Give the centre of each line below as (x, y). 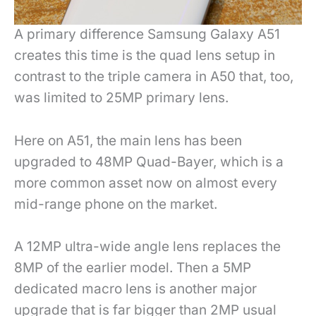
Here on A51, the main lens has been (128, 140)
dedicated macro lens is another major (135, 289)
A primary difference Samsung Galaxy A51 (147, 35)
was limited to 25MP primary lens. (125, 98)
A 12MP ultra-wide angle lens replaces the (147, 247)
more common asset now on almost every (146, 183)
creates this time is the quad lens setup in (145, 56)
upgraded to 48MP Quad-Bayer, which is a (149, 162)
